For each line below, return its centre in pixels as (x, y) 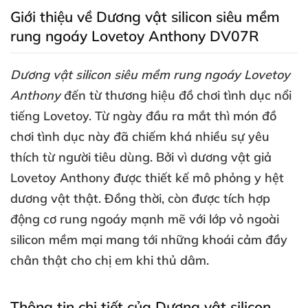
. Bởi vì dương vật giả (211, 157)
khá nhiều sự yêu (220, 136)
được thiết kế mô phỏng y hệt (199, 178)
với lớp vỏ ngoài (234, 219)
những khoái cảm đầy (224, 240)
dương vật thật (54, 198)
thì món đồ (245, 116)
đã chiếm (142, 136)
